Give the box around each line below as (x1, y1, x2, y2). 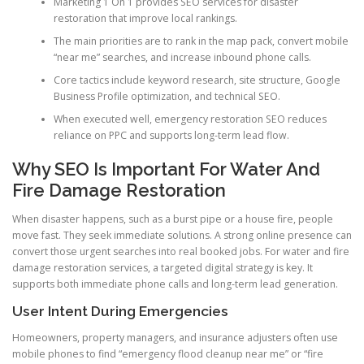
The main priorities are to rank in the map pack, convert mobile (53, 33, 349, 48)
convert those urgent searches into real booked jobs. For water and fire (12, 245, 349, 259)
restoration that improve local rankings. (53, 11, 237, 25)
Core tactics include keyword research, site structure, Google (53, 72, 340, 87)
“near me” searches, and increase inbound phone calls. (53, 50, 311, 64)
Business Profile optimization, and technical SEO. (53, 89, 280, 103)
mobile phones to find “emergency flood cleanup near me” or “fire (12, 346, 323, 361)
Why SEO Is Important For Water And (12, 158, 320, 180)
